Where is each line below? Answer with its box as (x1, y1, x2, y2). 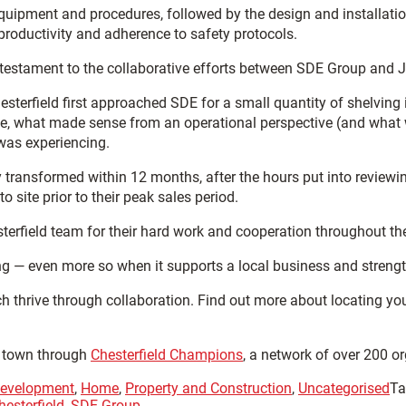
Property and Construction (125, 380, 292, 397)
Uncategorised (298, 380, 390, 397)
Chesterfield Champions (91, 346, 243, 363)
